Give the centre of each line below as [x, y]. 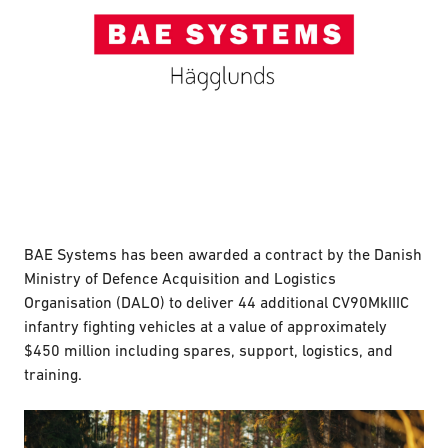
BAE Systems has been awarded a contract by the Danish [223, 254]
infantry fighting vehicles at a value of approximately [205, 326]
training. [53, 374]
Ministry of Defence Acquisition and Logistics [180, 278]
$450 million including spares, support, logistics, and [208, 350]
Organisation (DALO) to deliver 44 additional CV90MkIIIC [216, 302]
